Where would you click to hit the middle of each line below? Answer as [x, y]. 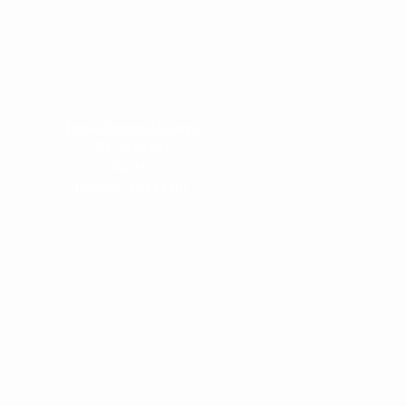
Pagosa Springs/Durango [131, 126]
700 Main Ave [131, 146]
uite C [135, 166]
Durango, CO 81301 [131, 186]
